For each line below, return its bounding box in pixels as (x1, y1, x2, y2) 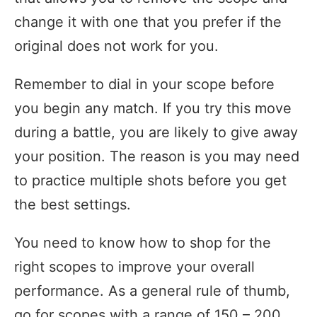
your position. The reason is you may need (14, 147, 299, 165)
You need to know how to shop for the (14, 234, 271, 251)
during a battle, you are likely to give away (14, 123, 298, 141)
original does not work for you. (14, 37, 219, 54)
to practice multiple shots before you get (14, 171, 287, 189)
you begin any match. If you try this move (14, 99, 292, 117)
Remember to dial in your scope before (14, 75, 275, 93)
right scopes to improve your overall (14, 258, 255, 275)
